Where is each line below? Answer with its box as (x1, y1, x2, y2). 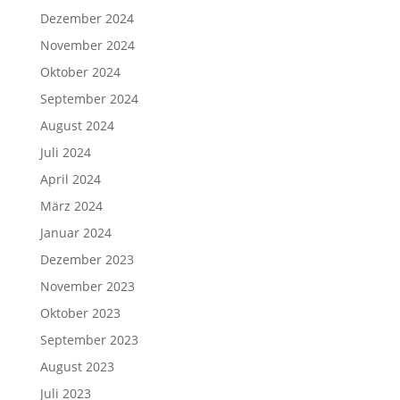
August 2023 (39, 357, 114, 375)
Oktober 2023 (39, 304, 121, 321)
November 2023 (39, 277, 135, 295)
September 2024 (39, 89, 138, 107)
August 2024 (39, 116, 114, 134)
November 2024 (39, 36, 135, 54)
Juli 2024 (39, 143, 91, 161)
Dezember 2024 (39, 9, 134, 27)
